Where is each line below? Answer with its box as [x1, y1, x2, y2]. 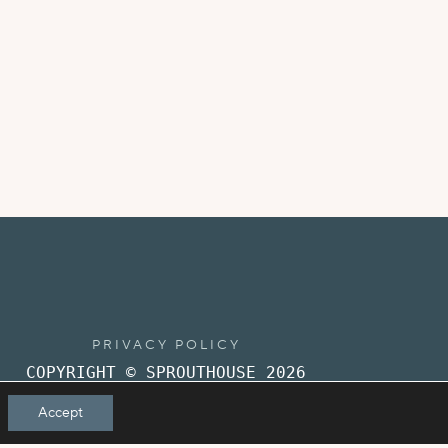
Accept [37, 404, 83, 422]
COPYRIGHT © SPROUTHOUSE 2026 [26, 363, 306, 382]
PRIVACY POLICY [91, 337, 241, 353]
